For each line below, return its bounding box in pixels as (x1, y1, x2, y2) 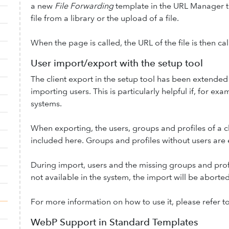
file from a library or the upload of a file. (30, 13, 179, 23)
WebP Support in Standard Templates (30, 216, 198, 228)
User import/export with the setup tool (30, 57, 203, 69)
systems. (30, 98, 62, 108)
